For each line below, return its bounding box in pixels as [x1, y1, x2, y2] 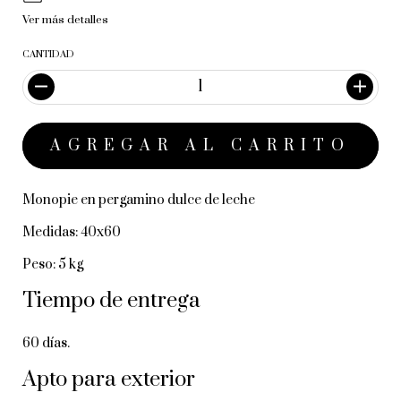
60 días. [22, 334, 70, 352]
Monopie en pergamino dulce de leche [22, 191, 255, 209]
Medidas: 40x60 [22, 223, 121, 241]
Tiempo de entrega [22, 286, 200, 314]
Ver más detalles [22, 12, 108, 27]
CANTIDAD [22, 47, 74, 61]
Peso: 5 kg [22, 255, 83, 273]
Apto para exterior [22, 365, 195, 393]
